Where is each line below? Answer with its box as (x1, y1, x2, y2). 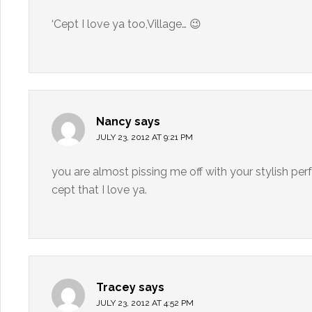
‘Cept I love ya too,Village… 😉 (52, 17, 201, 31)
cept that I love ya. (52, 183, 147, 196)
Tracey (96, 281, 136, 294)
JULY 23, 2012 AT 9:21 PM (96, 132, 193, 142)
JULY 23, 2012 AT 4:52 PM (96, 298, 194, 308)
